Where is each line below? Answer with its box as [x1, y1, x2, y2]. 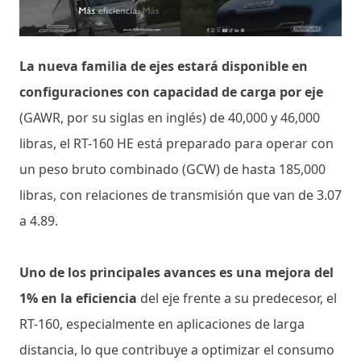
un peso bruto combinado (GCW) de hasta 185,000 [19, 160, 326, 178]
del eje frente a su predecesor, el [137, 288, 337, 307]
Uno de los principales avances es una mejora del [19, 263, 334, 281]
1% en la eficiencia [19, 288, 137, 307]
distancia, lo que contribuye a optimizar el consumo [19, 340, 334, 359]
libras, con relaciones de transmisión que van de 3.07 [19, 185, 342, 204]
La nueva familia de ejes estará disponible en [19, 56, 308, 75]
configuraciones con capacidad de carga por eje [19, 82, 323, 101]
